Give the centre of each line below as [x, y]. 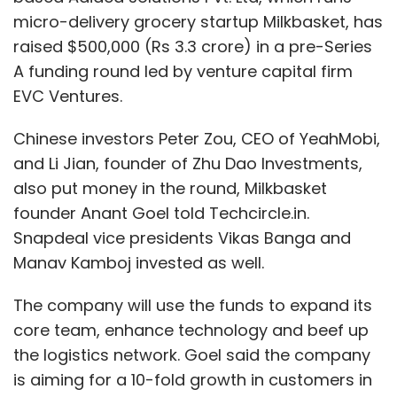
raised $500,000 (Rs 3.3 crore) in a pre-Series [193, 46]
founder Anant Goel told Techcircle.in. [161, 213]
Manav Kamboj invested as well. [139, 262]
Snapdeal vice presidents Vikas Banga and [182, 237]
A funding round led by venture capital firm [183, 71]
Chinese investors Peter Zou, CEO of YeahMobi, [197, 138]
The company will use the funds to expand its [193, 305]
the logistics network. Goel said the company [192, 354]
